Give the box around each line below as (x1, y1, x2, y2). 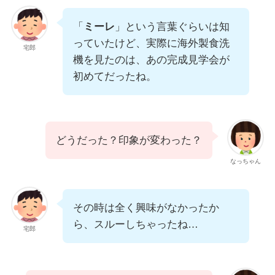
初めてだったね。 (72, 70, 157, 82)
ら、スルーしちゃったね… (72, 219, 198, 231)
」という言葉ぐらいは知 (114, 20, 230, 33)
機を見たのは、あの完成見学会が (72, 53, 230, 66)
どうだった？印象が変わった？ (56, 134, 203, 147)
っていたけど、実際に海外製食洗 (72, 37, 230, 49)
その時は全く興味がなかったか (72, 202, 219, 214)
